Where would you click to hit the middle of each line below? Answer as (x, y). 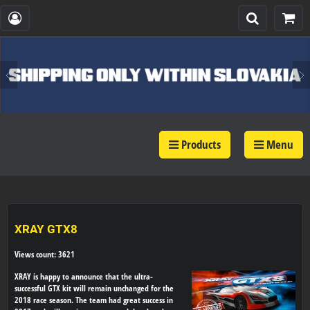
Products (200, 144)
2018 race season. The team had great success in (94, 300)
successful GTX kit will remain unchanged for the (94, 288)
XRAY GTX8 (46, 229)
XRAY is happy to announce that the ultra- (84, 276)
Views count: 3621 (45, 254)
